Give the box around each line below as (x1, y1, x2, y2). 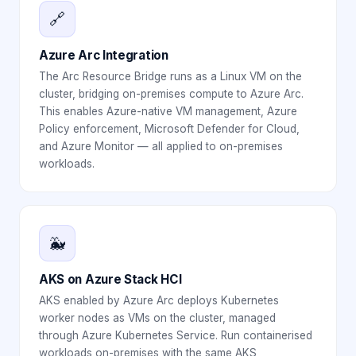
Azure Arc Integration (39, 48, 168, 64)
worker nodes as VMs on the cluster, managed (39, 311, 276, 325)
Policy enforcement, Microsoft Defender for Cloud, (39, 122, 300, 136)
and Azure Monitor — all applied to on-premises (39, 140, 283, 153)
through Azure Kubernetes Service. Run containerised (39, 329, 312, 342)
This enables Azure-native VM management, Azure (39, 105, 297, 118)
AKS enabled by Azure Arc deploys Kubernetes (39, 294, 279, 308)
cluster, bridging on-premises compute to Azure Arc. (39, 87, 304, 101)
